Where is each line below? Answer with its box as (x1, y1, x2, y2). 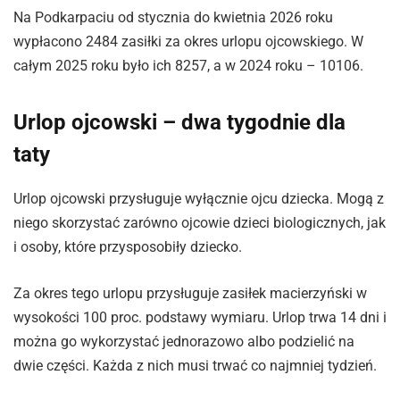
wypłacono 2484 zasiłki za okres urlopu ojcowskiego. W (13, 32, 363, 50)
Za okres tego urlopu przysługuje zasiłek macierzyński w (13, 284, 367, 302)
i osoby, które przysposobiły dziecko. (13, 238, 242, 256)
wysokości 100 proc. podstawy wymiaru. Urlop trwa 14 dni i (13, 308, 387, 326)
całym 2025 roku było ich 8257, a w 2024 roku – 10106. (13, 56, 363, 74)
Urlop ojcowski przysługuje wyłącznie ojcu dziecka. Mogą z (13, 190, 384, 208)
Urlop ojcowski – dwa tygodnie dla (13, 110, 346, 136)
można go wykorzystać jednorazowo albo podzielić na (13, 332, 354, 350)
